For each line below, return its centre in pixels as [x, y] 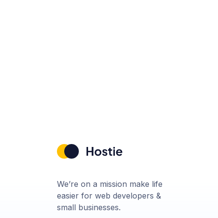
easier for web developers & [109, 195]
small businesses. [89, 207]
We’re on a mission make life [110, 184]
